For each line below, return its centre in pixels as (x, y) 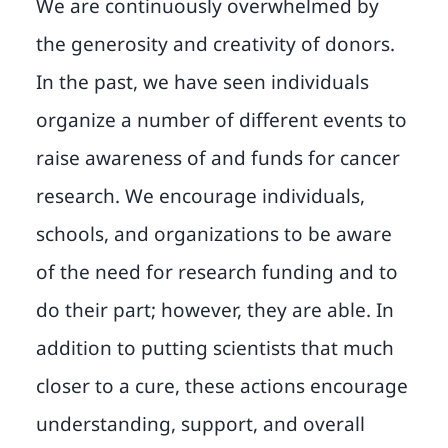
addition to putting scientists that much (214, 348)
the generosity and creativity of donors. (215, 44)
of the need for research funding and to (216, 272)
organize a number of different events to (221, 120)
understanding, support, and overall (200, 424)
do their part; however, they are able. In (214, 310)
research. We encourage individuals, (200, 196)
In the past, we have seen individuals (202, 82)
